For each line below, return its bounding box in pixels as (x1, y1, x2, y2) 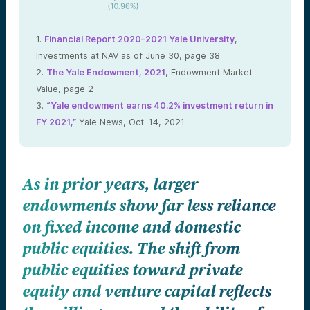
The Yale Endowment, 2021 (46, 66, 165, 77)
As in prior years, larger (22, 174, 198, 195)
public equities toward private (22, 259, 242, 281)
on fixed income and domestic (22, 217, 241, 238)
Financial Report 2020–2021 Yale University (44, 33, 235, 44)
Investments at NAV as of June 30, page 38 (36, 50, 220, 61)
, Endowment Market (165, 66, 253, 77)
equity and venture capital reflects (22, 281, 271, 302)
